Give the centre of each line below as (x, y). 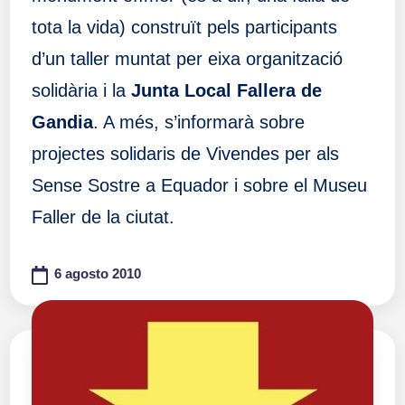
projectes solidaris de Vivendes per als (185, 154)
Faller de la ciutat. (103, 217)
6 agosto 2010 (98, 274)
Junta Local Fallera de (226, 91)
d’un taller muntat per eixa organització (187, 59)
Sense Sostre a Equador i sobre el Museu (199, 186)
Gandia (62, 122)
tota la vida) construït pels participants (184, 28)
